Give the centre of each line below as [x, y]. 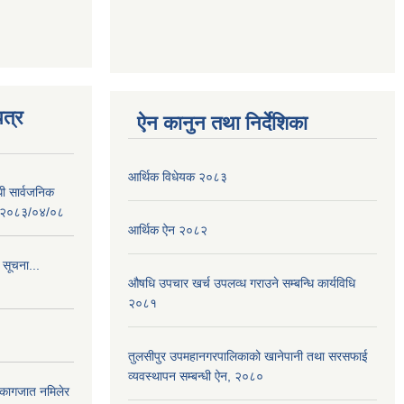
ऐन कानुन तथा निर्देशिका [222, 123]
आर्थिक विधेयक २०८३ [178, 177]
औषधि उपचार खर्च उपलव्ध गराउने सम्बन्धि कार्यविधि [242, 283]
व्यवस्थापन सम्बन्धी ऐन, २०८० [196, 376]
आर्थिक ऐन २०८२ [168, 230]
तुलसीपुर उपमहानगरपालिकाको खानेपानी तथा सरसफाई [248, 356]
